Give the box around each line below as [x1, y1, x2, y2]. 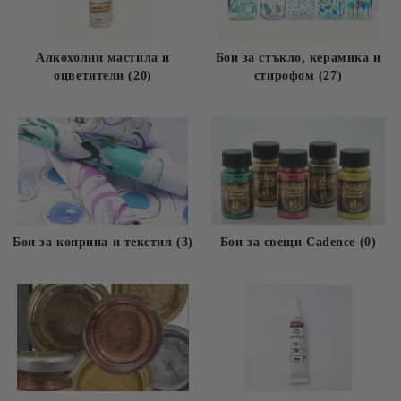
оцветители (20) [54, 69, 152, 82]
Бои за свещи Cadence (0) [219, 235, 377, 249]
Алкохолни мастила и [36, 51, 170, 64]
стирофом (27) [253, 69, 343, 82]
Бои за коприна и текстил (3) [13, 235, 193, 249]
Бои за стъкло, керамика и [215, 51, 381, 64]
